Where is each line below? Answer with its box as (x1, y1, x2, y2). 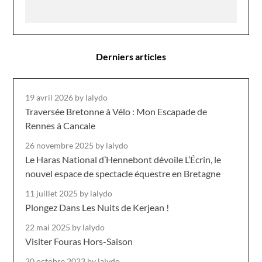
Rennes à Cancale (25, 119, 96, 131)
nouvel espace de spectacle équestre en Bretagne (25, 167, 221, 179)
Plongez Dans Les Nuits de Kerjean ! (25, 201, 170, 213)
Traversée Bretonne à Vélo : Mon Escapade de (25, 105, 208, 117)
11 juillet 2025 (25, 188, 80, 198)
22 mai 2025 (25, 222, 73, 232)
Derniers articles (96, 50, 166, 62)
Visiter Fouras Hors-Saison (25, 235, 133, 247)
